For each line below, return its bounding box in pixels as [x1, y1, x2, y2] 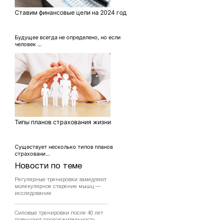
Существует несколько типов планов [15, 143, 113, 150]
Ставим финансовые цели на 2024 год [15, 9, 127, 16]
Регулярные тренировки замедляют [15, 177, 107, 182]
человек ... [15, 41, 42, 48]
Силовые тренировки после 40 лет [15, 211, 103, 216]
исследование [15, 191, 52, 196]
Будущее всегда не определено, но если [15, 34, 121, 41]
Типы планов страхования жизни [15, 118, 111, 126]
